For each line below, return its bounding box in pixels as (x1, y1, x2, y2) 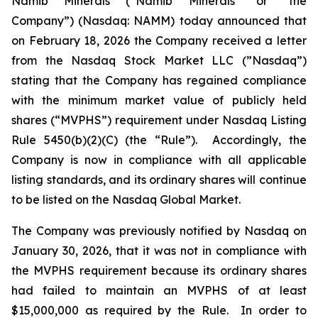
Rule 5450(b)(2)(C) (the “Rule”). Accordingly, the (11, 133, 307, 147)
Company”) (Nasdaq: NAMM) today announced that (11, 13, 307, 28)
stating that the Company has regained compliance (11, 73, 307, 87)
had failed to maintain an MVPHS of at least (11, 283, 307, 297)
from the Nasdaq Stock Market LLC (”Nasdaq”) (11, 53, 307, 67)
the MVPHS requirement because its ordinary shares (11, 263, 307, 278)
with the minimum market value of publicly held (11, 93, 307, 107)
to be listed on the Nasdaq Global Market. (11, 192, 241, 207)
